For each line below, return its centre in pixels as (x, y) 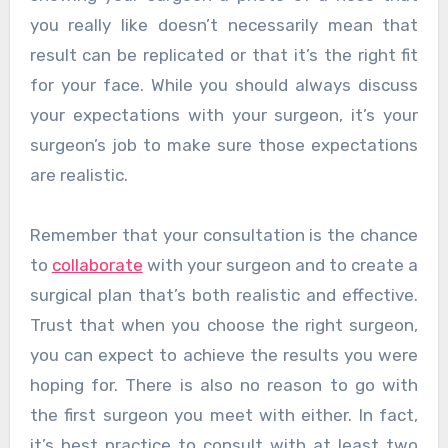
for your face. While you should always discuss (224, 85)
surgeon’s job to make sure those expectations (224, 145)
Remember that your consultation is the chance (224, 235)
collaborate (97, 265)
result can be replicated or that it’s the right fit (224, 55)
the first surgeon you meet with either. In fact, (224, 415)
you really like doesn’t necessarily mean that (224, 25)
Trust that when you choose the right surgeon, (224, 325)
